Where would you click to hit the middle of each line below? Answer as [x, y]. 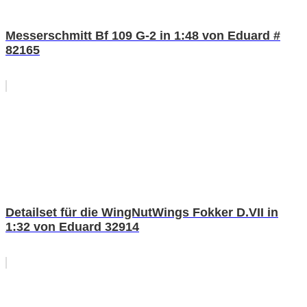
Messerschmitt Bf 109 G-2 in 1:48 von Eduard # [143, 35]
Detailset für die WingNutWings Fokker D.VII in [142, 212]
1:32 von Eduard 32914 [72, 226]
